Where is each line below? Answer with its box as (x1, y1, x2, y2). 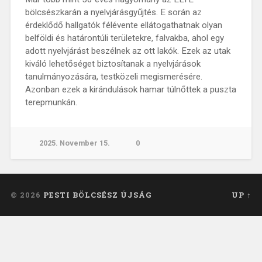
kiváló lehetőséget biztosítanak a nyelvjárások (25, 58, 201, 69)
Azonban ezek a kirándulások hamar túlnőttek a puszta (25, 84, 236, 95)
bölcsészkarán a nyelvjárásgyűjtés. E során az (25, 6, 202, 18)
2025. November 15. (39, 138, 110, 147)
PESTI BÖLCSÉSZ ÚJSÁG (43, 189, 152, 199)
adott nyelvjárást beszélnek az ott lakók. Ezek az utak (25, 45, 230, 56)
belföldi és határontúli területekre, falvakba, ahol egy (25, 32, 224, 43)
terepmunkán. (25, 96, 77, 108)
